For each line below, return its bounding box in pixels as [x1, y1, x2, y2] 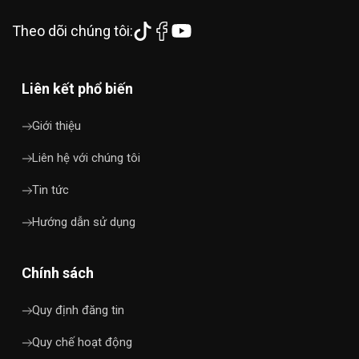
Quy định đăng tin [32, 302, 124, 317]
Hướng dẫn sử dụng [32, 214, 135, 229]
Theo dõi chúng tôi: [12, 22, 133, 39]
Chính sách [22, 264, 94, 281]
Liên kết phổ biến [22, 79, 133, 97]
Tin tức [32, 182, 69, 197]
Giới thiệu [32, 118, 81, 133]
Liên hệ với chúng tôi [32, 150, 140, 165]
